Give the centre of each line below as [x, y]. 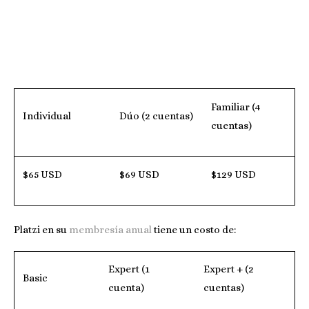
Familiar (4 [236, 107]
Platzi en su [41, 229]
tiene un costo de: [194, 229]
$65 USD [42, 174]
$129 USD [233, 174]
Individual [47, 116]
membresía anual [110, 229]
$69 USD [139, 174]
